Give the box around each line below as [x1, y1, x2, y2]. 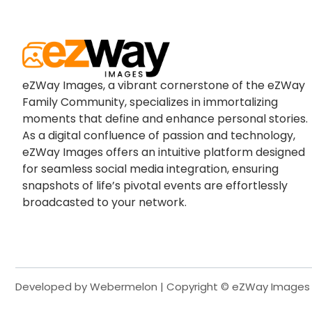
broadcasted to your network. [22, 194, 189, 210]
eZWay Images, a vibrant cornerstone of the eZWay [22, 77, 305, 93]
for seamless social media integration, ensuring [22, 160, 279, 177]
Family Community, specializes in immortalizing [22, 93, 278, 110]
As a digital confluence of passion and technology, [22, 127, 295, 143]
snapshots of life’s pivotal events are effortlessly [22, 177, 288, 194]
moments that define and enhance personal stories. [22, 110, 308, 127]
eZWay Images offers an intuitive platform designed [22, 143, 305, 160]
